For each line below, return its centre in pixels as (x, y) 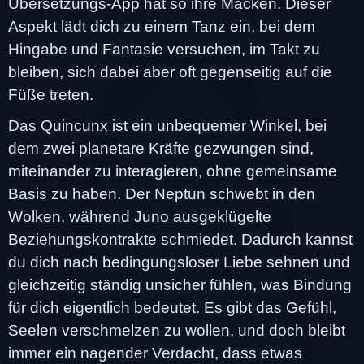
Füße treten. (51, 94)
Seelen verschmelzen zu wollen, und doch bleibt (177, 330)
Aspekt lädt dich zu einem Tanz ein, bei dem (162, 26)
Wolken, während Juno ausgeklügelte (140, 216)
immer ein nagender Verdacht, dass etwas (155, 353)
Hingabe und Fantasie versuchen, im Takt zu (164, 49)
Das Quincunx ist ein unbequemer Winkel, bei (167, 125)
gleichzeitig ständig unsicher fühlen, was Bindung (180, 284)
